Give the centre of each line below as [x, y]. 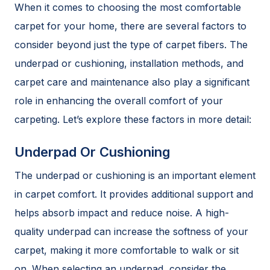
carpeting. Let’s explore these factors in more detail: [133, 119]
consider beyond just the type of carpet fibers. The [131, 44]
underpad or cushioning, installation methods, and [129, 63]
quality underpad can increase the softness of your [131, 231]
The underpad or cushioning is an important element [135, 175]
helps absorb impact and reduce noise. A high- [122, 212]
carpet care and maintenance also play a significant [132, 82]
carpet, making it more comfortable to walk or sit [127, 250]
